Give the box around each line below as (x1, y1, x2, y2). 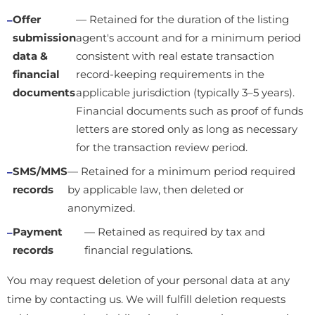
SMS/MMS (13, 165, 67, 178)
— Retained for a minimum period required (67, 165, 295, 178)
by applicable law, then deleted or (67, 184, 244, 196)
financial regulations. (84, 244, 193, 257)
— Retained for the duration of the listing (76, 13, 289, 26)
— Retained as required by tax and (84, 226, 265, 238)
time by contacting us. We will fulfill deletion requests (7, 292, 285, 306)
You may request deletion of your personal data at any (7, 274, 290, 287)
